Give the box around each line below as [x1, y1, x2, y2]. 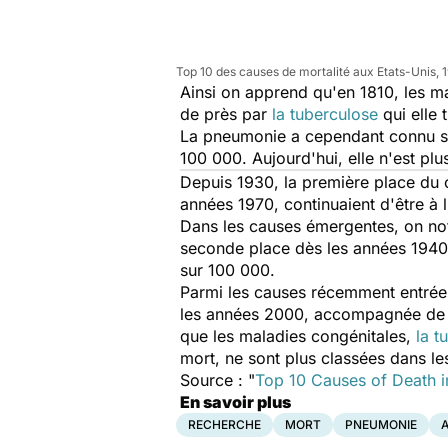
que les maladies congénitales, [180, 326, 416, 346]
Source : [180, 370, 248, 390]
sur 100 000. [180, 260, 275, 280]
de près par [180, 104, 272, 124]
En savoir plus [180, 392, 291, 412]
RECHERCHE [188, 417, 261, 432]
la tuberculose [272, 104, 378, 124]
